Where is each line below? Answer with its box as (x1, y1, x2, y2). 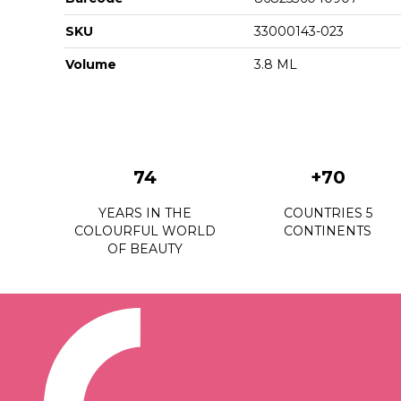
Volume (65, 55, 116, 73)
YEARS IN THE (98, 204, 192, 221)
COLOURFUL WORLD (74, 222, 216, 239)
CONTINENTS (284, 222, 371, 239)
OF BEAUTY (107, 240, 183, 257)
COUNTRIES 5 (283, 204, 372, 221)
